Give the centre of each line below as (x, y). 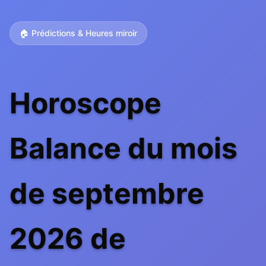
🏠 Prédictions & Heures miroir (78, 33)
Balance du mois (123, 148)
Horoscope (85, 103)
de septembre (107, 193)
